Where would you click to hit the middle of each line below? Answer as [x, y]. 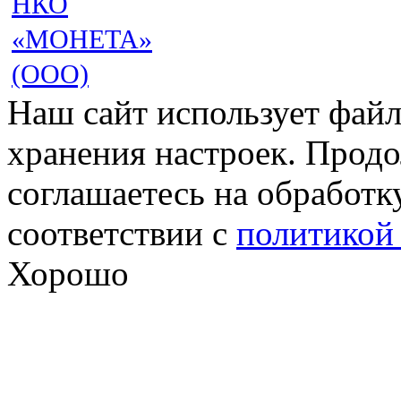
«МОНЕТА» [82, 39]
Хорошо [68, 273]
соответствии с [122, 233]
